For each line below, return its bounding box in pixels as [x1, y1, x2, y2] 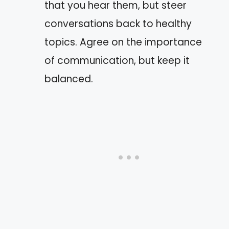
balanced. [44, 72, 93, 86]
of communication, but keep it [44, 54, 190, 67]
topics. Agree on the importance [44, 35, 202, 49]
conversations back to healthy [44, 17, 192, 31]
